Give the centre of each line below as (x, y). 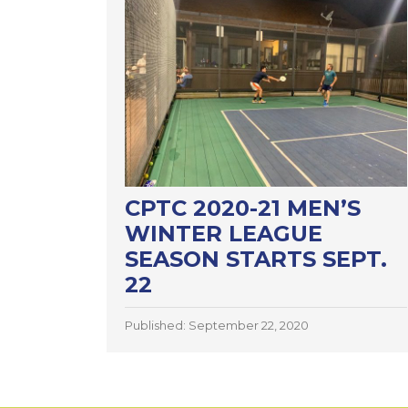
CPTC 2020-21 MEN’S (243, 208)
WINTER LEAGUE (224, 233)
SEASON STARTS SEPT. (256, 259)
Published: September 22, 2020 (217, 325)
